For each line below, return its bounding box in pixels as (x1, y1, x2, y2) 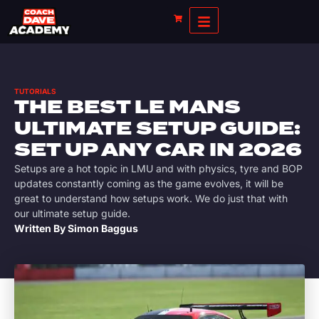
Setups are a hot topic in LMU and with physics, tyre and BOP (14, 162, 303, 175)
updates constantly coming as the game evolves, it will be (14, 177, 283, 190)
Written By (14, 222, 68, 235)
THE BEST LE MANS (14, 93, 241, 122)
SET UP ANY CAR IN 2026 (14, 136, 302, 165)
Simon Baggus (68, 222, 138, 235)
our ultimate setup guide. (14, 207, 130, 220)
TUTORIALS (14, 87, 56, 96)
